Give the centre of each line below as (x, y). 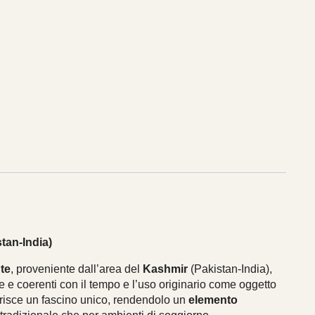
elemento (213, 300)
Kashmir (166, 269)
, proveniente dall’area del (77, 269)
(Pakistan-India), (230, 269)
